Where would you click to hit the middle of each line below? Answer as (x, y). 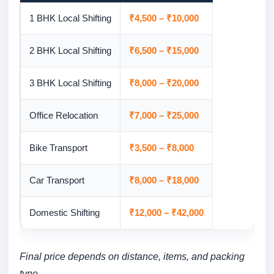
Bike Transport (58, 148)
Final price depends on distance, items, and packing (132, 257)
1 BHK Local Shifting (70, 18)
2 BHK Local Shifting (70, 51)
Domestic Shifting (65, 213)
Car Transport (57, 180)
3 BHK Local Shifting (70, 83)
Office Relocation (64, 116)
